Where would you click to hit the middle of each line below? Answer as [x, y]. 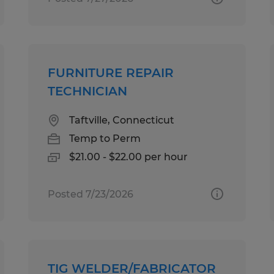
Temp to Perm [105, 138]
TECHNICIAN [88, 91]
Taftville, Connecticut [122, 120]
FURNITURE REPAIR [111, 72]
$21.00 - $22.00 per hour [129, 157]
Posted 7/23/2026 [91, 194]
